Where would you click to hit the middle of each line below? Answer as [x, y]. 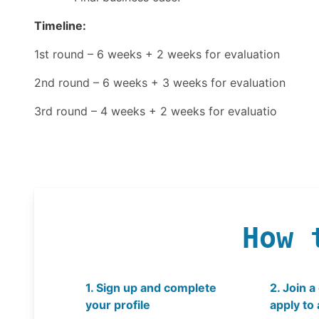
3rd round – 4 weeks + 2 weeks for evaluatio [156, 111]
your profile [118, 304]
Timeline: [60, 25]
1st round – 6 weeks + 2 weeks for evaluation [157, 54]
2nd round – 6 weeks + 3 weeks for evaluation [160, 82]
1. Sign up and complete [151, 287]
